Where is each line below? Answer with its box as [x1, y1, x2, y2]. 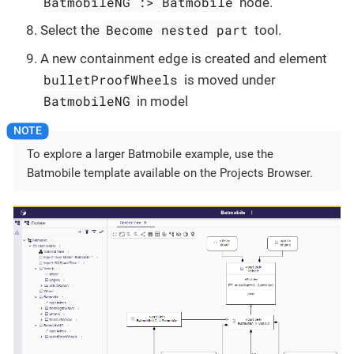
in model [134, 92, 189, 109]
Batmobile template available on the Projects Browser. [27, 165, 313, 180]
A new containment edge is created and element [40, 50, 327, 66]
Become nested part [106, 21, 249, 39]
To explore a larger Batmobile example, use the [27, 146, 273, 161]
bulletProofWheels [43, 70, 179, 88]
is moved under [181, 71, 277, 88]
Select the [40, 22, 103, 39]
